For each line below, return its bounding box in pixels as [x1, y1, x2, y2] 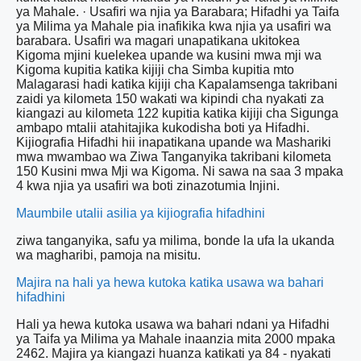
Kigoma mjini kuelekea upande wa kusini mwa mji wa [16, 48, 322, 62]
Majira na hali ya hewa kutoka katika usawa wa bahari [16, 275, 324, 289]
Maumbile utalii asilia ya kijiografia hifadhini [16, 205, 265, 220]
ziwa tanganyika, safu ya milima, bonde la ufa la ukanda [16, 233, 334, 247]
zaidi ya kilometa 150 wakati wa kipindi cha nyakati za [16, 91, 324, 106]
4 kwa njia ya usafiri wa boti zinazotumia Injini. [16, 178, 280, 193]
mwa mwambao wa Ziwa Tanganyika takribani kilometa [16, 149, 331, 164]
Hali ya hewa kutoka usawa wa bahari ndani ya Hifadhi [16, 317, 330, 331]
